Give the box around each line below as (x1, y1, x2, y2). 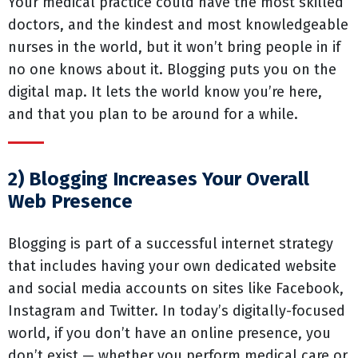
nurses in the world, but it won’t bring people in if (8, 38, 340, 56)
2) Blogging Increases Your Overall (8, 168, 309, 190)
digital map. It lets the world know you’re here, (8, 83, 322, 101)
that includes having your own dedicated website (8, 257, 336, 275)
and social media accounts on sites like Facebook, (8, 280, 344, 297)
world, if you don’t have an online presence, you (8, 324, 331, 342)
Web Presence (8, 190, 133, 213)
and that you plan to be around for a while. (8, 105, 298, 123)
